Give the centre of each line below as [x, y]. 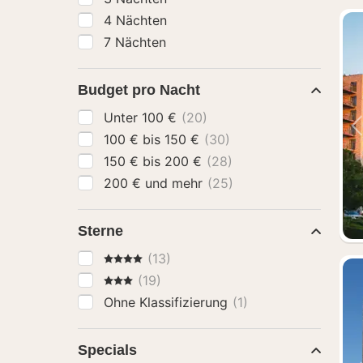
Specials [107, 350]
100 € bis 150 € [184, 139]
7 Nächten [135, 42]
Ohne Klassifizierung [168, 302]
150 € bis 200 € [185, 161]
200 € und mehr [176, 183]
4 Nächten [135, 20]
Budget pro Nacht [139, 90]
